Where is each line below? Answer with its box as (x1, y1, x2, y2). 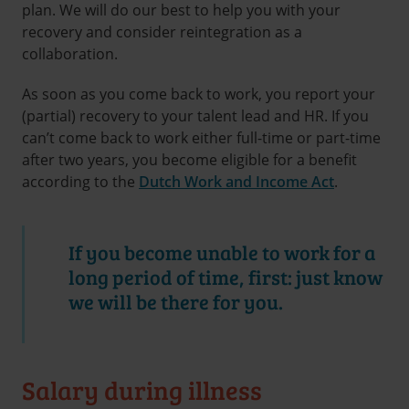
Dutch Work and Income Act (139, 171, 334, 192)
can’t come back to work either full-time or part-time (22, 127, 381, 148)
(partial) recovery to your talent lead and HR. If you (22, 105, 369, 126)
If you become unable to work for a (68, 237, 375, 266)
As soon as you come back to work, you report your (22, 83, 375, 104)
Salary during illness (22, 372, 262, 407)
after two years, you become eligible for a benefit (22, 149, 357, 170)
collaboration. (22, 44, 125, 65)
